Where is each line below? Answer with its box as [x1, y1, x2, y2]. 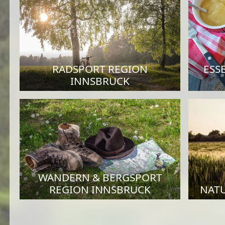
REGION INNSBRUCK [49, 182, 151, 197]
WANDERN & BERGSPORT [38, 170, 162, 185]
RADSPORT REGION [52, 62, 148, 76]
